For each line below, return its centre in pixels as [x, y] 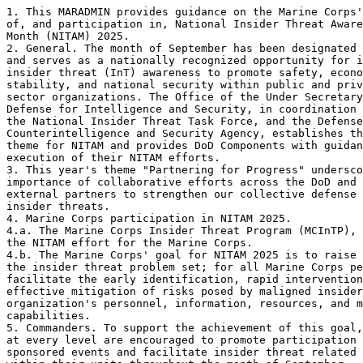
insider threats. [62, 206]
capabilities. [55, 315]
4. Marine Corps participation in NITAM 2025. [152, 218]
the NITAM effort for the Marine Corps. [133, 242]
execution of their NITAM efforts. [117, 157]
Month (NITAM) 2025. [71, 36]
